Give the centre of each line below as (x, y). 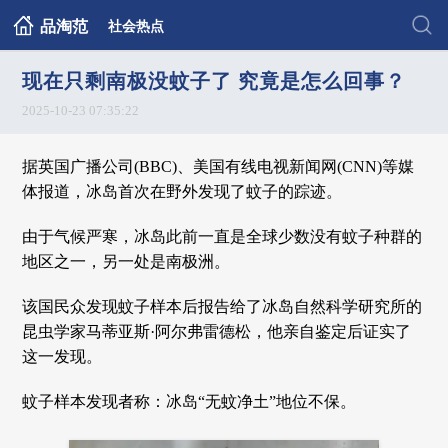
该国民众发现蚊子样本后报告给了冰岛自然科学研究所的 (222, 306)
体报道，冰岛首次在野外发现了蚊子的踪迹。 (182, 191)
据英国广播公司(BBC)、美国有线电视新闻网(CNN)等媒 (218, 166)
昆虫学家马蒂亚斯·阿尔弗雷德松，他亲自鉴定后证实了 (217, 331)
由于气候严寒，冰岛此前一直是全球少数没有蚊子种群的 (222, 236)
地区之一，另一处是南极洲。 (126, 261)
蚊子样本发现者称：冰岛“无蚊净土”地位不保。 (189, 401)
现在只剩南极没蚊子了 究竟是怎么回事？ (214, 81)
